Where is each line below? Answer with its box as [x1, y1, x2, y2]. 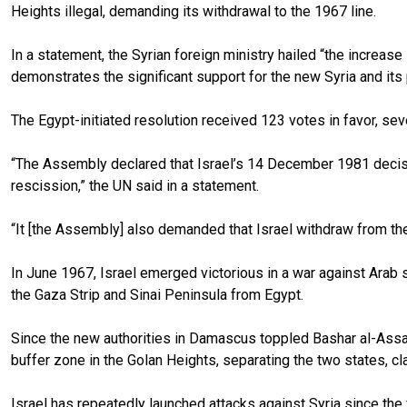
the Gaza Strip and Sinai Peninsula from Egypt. [11, 285, 303, 303]
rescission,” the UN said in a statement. [11, 176, 259, 194]
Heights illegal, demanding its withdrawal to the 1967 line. [11, 2, 380, 20]
